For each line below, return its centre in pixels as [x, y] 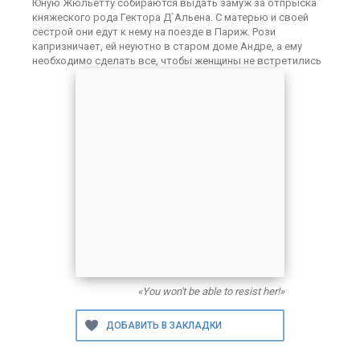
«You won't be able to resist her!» [211, 291]
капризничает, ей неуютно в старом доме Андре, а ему [167, 46]
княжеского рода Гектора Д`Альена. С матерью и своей [170, 17]
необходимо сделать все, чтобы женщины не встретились [177, 61]
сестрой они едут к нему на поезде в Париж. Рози [154, 32]
